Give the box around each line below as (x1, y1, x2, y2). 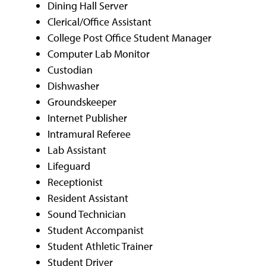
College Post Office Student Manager (47, 31, 211, 45)
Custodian (47, 63, 93, 77)
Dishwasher (47, 79, 99, 93)
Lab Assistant (47, 143, 106, 157)
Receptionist (47, 175, 103, 189)
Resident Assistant (47, 191, 128, 205)
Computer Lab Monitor (47, 47, 150, 61)
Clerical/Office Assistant (47, 15, 151, 28)
